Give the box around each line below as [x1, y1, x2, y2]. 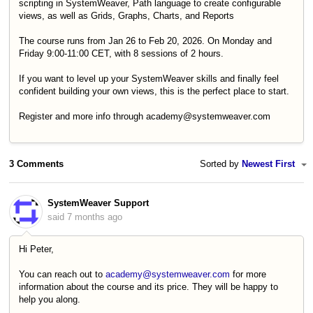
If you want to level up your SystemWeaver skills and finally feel [19, 73, 279, 84]
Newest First [242, 159, 298, 170]
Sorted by [200, 159, 242, 170]
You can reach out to [19, 268, 105, 279]
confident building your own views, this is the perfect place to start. [19, 85, 289, 96]
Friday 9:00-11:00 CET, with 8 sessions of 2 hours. [19, 48, 224, 59]
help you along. [19, 293, 83, 305]
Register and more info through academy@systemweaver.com [19, 110, 273, 122]
